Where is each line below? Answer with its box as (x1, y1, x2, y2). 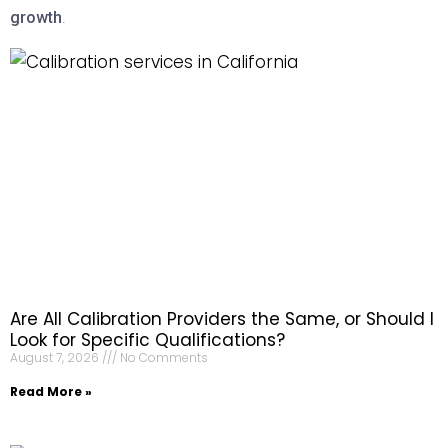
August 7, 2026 (10, 349, 102, 366)
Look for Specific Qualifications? (10, 328, 285, 352)
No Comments (117, 349, 208, 366)
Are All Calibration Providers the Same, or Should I (10, 307, 434, 331)
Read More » (10, 383, 92, 400)
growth (10, 8, 62, 27)
